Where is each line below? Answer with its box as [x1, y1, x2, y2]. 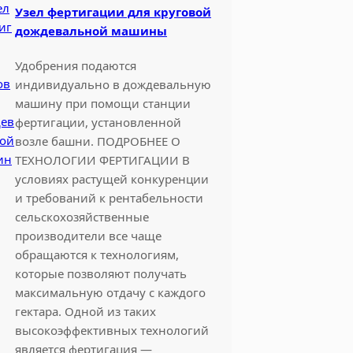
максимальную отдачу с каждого [14, 284, 206, 300]
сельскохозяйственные [14, 208, 149, 225]
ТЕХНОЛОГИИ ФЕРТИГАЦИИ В [14, 151, 190, 168]
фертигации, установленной [14, 113, 181, 130]
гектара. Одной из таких [14, 303, 156, 319]
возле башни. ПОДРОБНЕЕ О [14, 132, 180, 149]
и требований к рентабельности [14, 189, 203, 206]
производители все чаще [14, 227, 162, 243]
